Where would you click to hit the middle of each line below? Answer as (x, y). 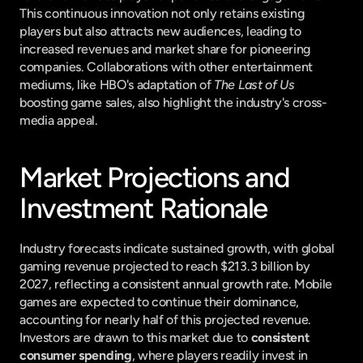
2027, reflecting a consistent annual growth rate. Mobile (176, 284)
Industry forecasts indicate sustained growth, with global (177, 248)
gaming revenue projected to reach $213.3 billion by (165, 266)
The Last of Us (254, 85)
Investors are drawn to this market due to (135, 337)
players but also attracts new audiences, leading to (160, 31)
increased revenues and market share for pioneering (165, 49)
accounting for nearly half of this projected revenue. (166, 320)
